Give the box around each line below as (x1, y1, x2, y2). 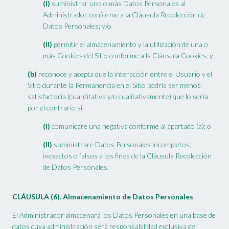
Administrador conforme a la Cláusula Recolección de (43, 10, 205, 19)
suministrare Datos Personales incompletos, (52, 140, 191, 149)
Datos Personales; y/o (43, 21, 111, 31)
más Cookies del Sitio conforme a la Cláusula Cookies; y (43, 51, 213, 60)
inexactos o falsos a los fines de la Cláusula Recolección (43, 151, 212, 161)
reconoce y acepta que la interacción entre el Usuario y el (37, 70, 212, 79)
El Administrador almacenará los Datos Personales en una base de (12, 211, 216, 220)
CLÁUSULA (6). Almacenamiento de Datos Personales (12, 192, 193, 201)
